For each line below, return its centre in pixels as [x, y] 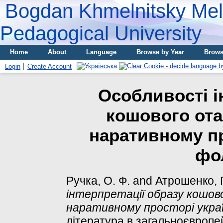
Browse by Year [160, 52]
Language [101, 52]
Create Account [50, 66]
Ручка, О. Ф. [98, 180]
